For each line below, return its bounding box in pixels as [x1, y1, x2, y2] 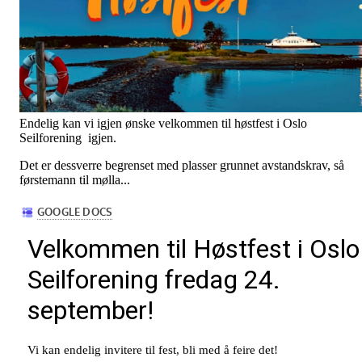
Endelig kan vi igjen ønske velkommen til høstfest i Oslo [19, 116, 307, 131]
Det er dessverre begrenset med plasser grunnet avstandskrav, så [19, 158, 344, 173]
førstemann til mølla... [19, 173, 130, 187]
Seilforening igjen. [19, 131, 116, 145]
